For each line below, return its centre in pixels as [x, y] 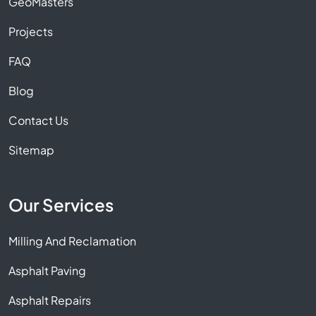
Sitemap [31, 150]
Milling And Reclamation [72, 241]
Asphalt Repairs [50, 300]
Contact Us [38, 120]
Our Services [61, 205]
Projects [31, 31]
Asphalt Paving [47, 271]
